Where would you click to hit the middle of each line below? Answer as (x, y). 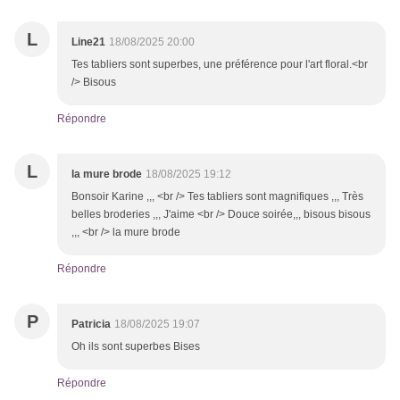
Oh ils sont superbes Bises (136, 347)
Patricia (91, 325)
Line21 (88, 42)
